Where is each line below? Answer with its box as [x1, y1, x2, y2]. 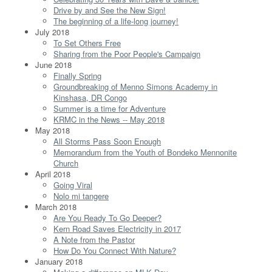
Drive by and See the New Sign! [53, 4, 166, 16]
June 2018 [35, 58, 72, 70]
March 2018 [35, 200, 76, 212]
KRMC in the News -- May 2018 [53, 113, 165, 125]
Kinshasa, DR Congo [53, 91, 127, 103]
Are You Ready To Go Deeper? [53, 211, 161, 223]
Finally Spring [53, 69, 101, 81]
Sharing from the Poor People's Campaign [53, 47, 200, 59]
